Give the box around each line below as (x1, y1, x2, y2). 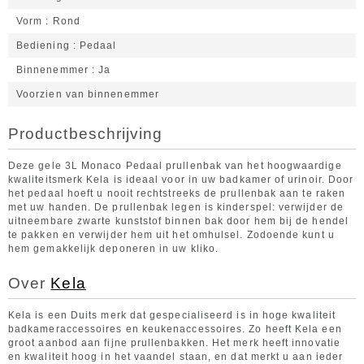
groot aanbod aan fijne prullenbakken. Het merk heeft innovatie (8, 337, 340, 349)
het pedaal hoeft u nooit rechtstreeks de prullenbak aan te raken (8, 188, 346, 199)
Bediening (16, 40, 70, 51)
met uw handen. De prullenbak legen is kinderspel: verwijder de (8, 201, 344, 213)
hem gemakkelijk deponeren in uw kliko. (8, 243, 219, 254)
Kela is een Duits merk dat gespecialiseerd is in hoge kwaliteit (8, 310, 336, 321)
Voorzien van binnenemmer (16, 89, 159, 100)
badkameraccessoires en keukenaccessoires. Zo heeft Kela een (8, 323, 342, 335)
